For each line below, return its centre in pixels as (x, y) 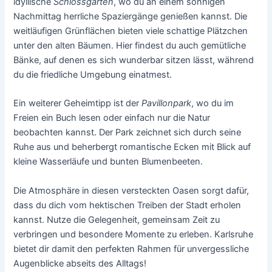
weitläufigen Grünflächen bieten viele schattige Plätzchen (131, 31)
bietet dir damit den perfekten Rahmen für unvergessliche (131, 249)
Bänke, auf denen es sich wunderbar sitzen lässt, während (134, 60)
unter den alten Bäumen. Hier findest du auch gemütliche (130, 46)
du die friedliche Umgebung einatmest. (93, 75)
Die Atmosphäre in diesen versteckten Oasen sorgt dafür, (131, 190)
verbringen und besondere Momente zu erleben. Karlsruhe (134, 234)
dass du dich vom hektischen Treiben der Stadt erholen (127, 205)
